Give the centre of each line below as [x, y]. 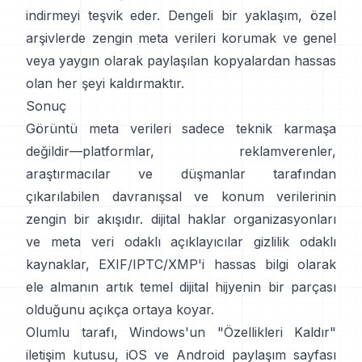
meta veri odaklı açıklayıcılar [147, 241]
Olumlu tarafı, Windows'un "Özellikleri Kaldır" [181, 332]
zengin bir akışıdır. [85, 219]
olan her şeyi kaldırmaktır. [105, 83]
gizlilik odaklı [295, 241]
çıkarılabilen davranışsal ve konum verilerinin [181, 196]
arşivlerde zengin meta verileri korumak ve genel [181, 38]
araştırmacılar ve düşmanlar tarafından [181, 173]
